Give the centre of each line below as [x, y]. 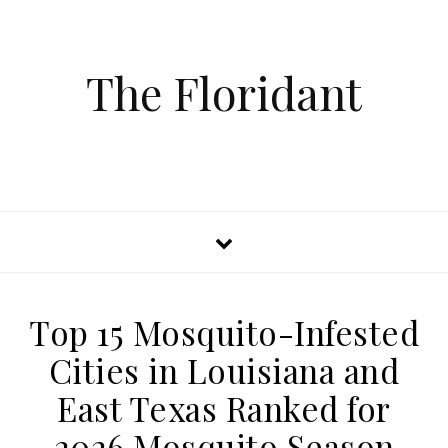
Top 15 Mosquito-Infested [224, 332]
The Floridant [224, 92]
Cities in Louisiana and [224, 370]
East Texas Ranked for [224, 408]
